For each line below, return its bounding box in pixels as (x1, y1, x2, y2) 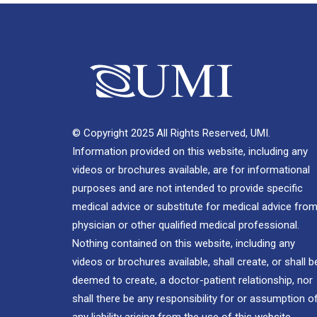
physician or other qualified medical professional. (72, 219, 299, 232)
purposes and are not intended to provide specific (72, 182, 303, 195)
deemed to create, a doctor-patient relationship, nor (72, 274, 313, 287)
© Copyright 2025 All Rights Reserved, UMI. (72, 127, 270, 140)
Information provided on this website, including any (72, 145, 308, 158)
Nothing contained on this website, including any (72, 237, 295, 250)
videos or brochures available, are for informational (72, 163, 310, 177)
